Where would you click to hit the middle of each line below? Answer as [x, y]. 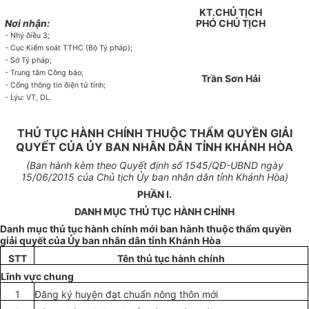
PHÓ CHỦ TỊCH [231, 23]
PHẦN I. [154, 195]
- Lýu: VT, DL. [29, 98]
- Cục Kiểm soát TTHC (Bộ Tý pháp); [69, 48]
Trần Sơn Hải [231, 79]
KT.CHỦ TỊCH [231, 12]
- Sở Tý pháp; [29, 61]
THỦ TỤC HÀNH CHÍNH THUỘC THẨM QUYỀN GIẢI [154, 133]
